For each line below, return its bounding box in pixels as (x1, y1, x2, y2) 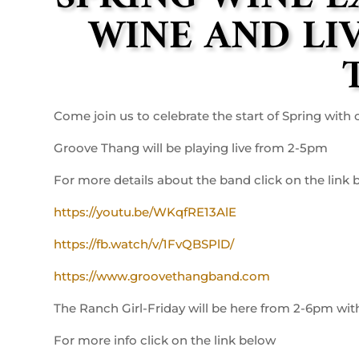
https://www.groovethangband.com (54, 268, 271, 284)
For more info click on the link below (54, 332, 276, 348)
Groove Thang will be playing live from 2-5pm (54, 139, 329, 155)
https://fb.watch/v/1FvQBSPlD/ (54, 236, 235, 252)
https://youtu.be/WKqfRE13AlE (54, 204, 237, 220)
